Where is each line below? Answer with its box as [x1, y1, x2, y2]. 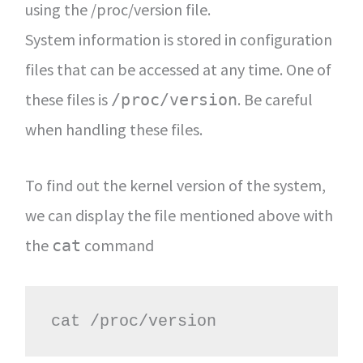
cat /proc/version [50, 312, 216, 331]
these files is [24, 89, 111, 109]
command [80, 235, 154, 255]
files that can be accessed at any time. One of [24, 59, 331, 79]
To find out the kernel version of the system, [24, 175, 326, 195]
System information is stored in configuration [24, 29, 332, 49]
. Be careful [237, 89, 313, 109]
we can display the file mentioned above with [24, 205, 333, 225]
